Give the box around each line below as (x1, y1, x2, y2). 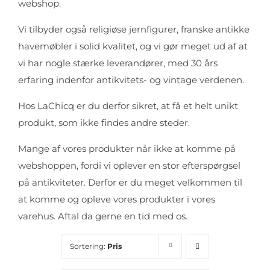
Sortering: (69, 242, 107, 251)
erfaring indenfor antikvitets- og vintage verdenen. (18, 74, 244, 86)
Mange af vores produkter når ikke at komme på (18, 143, 236, 154)
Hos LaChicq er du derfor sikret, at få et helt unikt (18, 100, 238, 111)
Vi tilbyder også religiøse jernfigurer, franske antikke (18, 24, 250, 35)
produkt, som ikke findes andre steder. (18, 117, 190, 128)
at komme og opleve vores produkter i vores (18, 193, 215, 205)
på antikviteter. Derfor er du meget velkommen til (18, 177, 242, 188)
